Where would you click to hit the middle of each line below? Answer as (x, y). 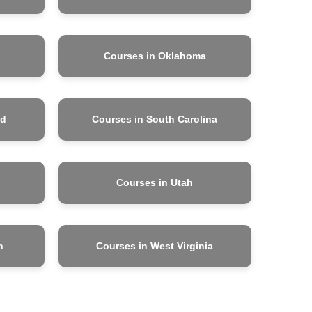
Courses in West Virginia (155, 245)
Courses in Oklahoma (155, 55)
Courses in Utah (155, 182)
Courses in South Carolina (155, 119)
